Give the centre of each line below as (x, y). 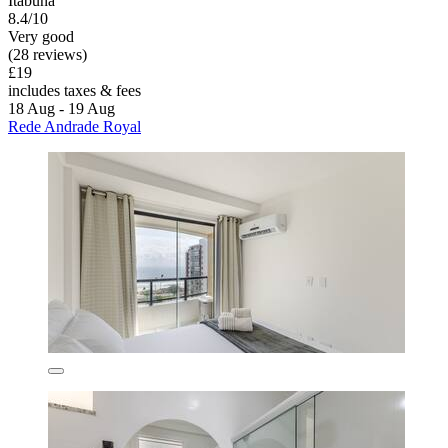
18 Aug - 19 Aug (61, 109)
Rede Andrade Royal (74, 127)
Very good (41, 37)
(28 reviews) (47, 55)
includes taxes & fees (74, 91)
